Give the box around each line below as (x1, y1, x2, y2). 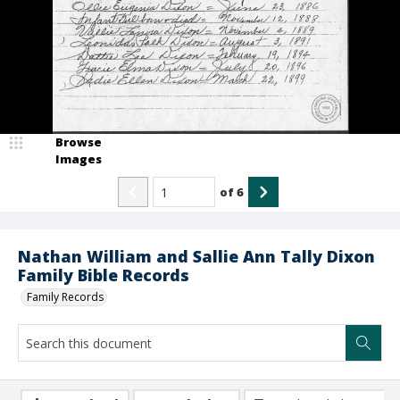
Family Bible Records (18, 264, 189, 286)
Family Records (27, 289, 104, 304)
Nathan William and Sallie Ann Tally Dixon (18, 246, 375, 267)
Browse (55, 134, 102, 150)
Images (55, 151, 102, 167)
